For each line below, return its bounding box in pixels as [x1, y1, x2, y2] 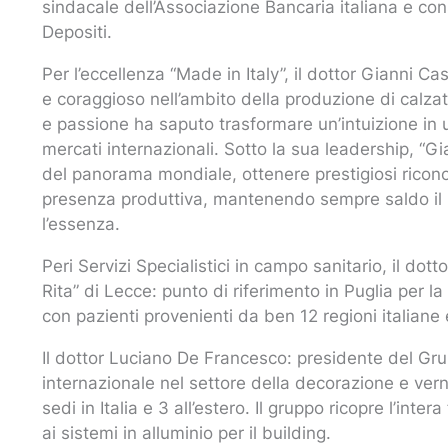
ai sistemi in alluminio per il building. [42, 423, 331, 444]
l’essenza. [42, 214, 120, 235]
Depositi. [42, 22, 112, 43]
